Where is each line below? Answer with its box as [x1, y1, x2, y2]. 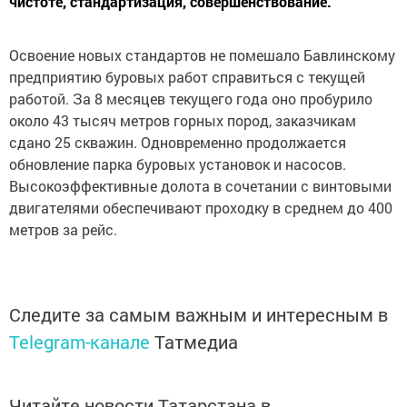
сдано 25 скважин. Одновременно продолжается [9, 133, 346, 153]
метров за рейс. [9, 220, 117, 240]
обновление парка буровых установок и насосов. [9, 154, 346, 174]
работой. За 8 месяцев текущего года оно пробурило [9, 89, 372, 109]
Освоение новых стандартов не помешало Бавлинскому [9, 45, 395, 65]
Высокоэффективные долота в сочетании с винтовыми [9, 176, 392, 196]
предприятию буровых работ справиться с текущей [9, 67, 365, 87]
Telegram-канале [9, 330, 150, 354]
